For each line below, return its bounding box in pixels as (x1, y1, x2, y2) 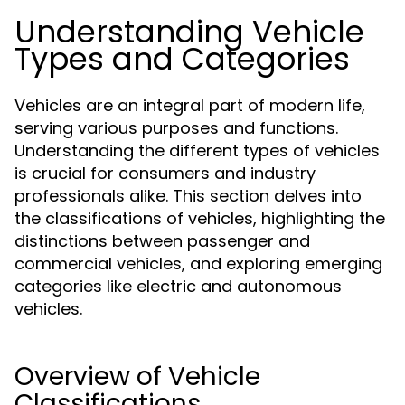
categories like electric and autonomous (14, 275, 342, 297)
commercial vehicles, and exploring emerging (14, 252, 382, 275)
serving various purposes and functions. (14, 117, 338, 139)
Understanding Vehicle (14, 10, 364, 53)
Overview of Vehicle (14, 359, 260, 394)
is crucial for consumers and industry (14, 162, 316, 184)
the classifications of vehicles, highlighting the (14, 207, 385, 230)
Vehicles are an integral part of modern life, (14, 94, 365, 117)
